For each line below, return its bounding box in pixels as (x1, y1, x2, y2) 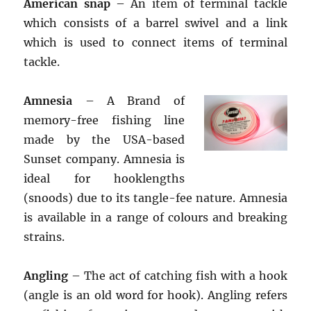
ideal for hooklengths (24, 171, 185, 185)
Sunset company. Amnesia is (24, 152, 185, 166)
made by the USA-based (24, 133, 185, 146)
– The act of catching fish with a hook (68, 269, 287, 283)
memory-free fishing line (24, 113, 185, 127)
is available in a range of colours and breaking (24, 210, 287, 224)
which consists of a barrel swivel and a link (24, 16, 287, 30)
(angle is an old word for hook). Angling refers (24, 288, 287, 302)
